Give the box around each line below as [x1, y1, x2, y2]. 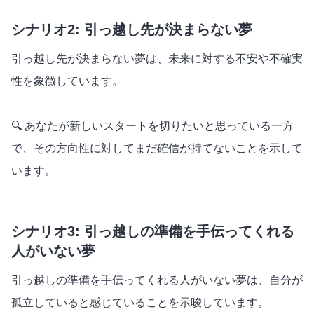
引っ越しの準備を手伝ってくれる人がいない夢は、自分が [11, 273, 303, 286]
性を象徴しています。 [11, 74, 123, 87]
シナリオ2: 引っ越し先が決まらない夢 [11, 21, 252, 37]
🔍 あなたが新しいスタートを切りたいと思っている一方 [11, 119, 294, 132]
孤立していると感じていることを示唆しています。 [11, 296, 269, 308]
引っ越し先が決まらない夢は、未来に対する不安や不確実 [11, 52, 303, 64]
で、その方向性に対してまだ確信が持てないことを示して [11, 142, 303, 154]
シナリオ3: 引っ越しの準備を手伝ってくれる [11, 223, 294, 239]
